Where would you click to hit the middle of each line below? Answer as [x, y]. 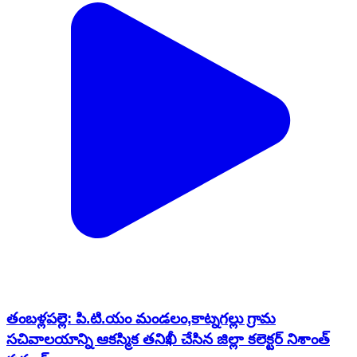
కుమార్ [27, 268]
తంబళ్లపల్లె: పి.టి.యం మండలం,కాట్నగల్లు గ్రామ [141, 226]
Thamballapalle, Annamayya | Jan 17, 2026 [129, 302]
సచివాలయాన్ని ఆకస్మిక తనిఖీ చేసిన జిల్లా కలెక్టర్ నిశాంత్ [168, 247]
